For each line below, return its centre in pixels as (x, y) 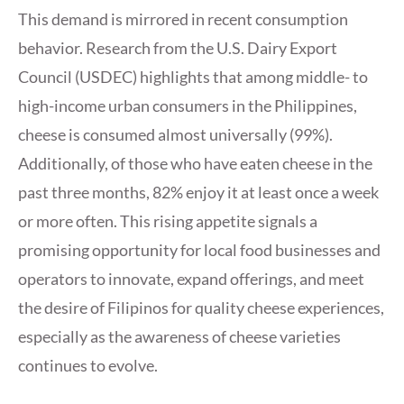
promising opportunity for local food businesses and (199, 250)
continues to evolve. (89, 366)
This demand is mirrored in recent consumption (183, 19)
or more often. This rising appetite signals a (168, 221)
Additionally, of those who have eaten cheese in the (195, 164)
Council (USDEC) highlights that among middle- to (193, 77)
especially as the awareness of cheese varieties (179, 337)
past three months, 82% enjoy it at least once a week (198, 193)
